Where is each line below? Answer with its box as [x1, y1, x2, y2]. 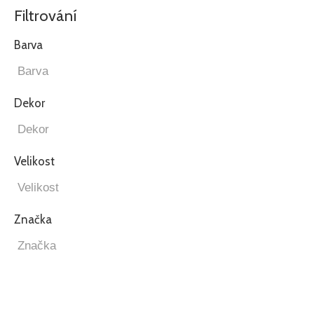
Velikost [14, 154, 55, 169]
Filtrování [14, 6, 77, 25]
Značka [14, 212, 52, 227]
